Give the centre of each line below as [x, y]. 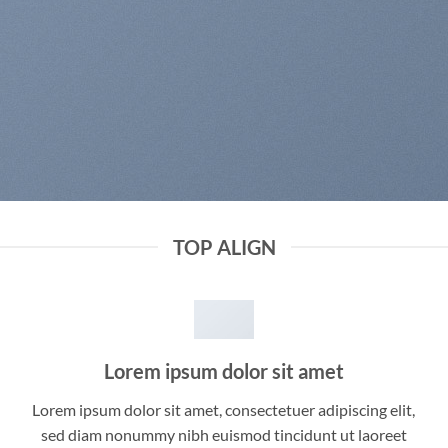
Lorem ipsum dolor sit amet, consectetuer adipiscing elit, [224, 410]
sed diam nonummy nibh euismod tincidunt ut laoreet [223, 435]
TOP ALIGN [224, 247]
